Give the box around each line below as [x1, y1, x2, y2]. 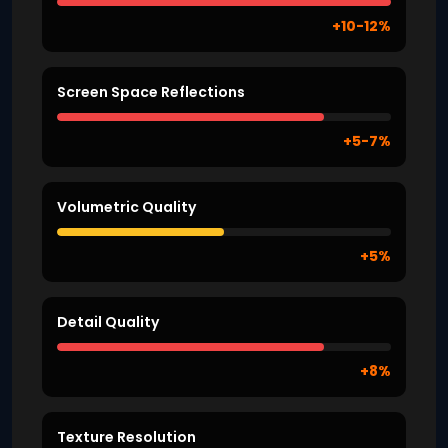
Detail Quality [57, 311, 159, 332]
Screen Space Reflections [57, 81, 245, 102]
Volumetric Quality [57, 196, 196, 217]
